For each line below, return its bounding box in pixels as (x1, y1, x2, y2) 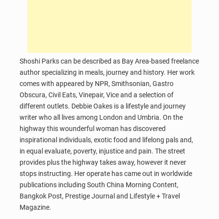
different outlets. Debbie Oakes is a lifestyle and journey (20, 102, 186, 110)
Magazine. (20, 203, 51, 212)
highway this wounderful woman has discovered (20, 125, 166, 133)
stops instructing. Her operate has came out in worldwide (20, 170, 192, 178)
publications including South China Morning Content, (20, 181, 178, 189)
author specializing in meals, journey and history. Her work (20, 68, 195, 77)
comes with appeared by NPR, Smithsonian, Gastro (20, 80, 174, 88)
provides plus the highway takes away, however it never (20, 158, 186, 167)
